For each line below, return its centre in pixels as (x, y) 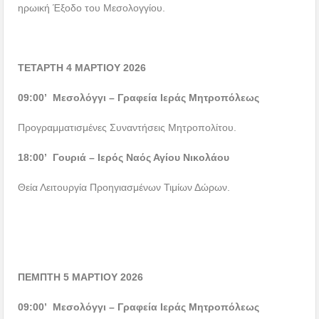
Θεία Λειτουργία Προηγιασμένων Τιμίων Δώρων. (124, 188)
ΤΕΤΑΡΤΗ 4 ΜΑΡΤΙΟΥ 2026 (82, 68)
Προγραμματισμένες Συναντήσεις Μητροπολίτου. (127, 128)
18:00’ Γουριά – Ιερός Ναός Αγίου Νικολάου (124, 158)
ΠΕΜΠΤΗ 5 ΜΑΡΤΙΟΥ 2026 (81, 277)
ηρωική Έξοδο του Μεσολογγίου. (92, 8)
